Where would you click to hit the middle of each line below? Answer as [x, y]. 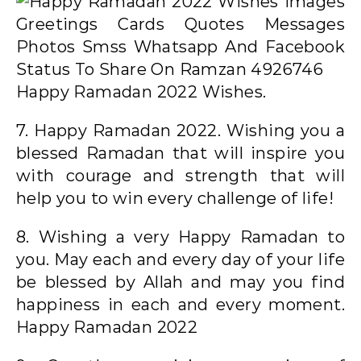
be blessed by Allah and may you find [180, 282]
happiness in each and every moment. [180, 304]
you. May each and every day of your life [180, 259]
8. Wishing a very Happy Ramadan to [180, 237]
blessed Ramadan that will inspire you [180, 153]
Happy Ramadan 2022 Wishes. [141, 91]
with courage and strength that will [180, 175]
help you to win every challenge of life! [175, 198]
